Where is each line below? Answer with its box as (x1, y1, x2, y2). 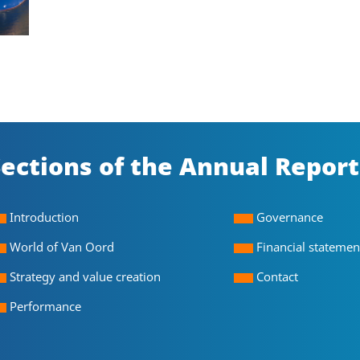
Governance (256, 209, 324, 226)
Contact (256, 268, 299, 285)
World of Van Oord (10, 239, 114, 256)
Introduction (10, 209, 79, 226)
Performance (10, 298, 81, 315)
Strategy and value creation (83, 268, 161, 285)
